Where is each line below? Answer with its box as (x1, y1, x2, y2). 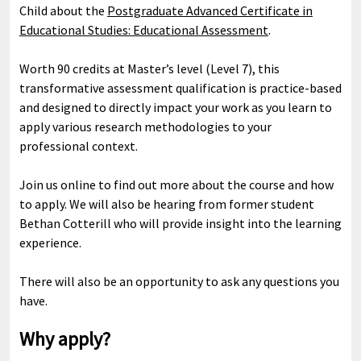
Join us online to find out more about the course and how (19, 176, 334, 193)
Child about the (19, 2, 107, 19)
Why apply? (19, 326, 110, 351)
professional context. (19, 138, 140, 154)
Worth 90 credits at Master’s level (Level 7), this (19, 60, 280, 77)
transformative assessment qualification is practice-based (19, 80, 342, 96)
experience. (19, 234, 81, 251)
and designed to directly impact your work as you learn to (19, 99, 332, 115)
